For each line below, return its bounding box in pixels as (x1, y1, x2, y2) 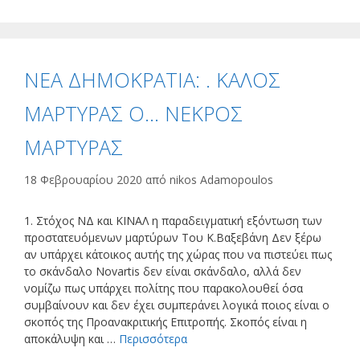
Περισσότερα (119, 330, 187, 346)
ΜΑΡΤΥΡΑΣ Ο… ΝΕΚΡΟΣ (24, 99, 243, 127)
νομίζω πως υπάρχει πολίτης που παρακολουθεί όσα (24, 280, 303, 296)
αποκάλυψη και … (24, 330, 119, 346)
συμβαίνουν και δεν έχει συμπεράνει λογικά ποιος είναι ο (24, 297, 329, 313)
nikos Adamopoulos (170, 171, 273, 187)
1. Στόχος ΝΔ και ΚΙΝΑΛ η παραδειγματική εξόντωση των (24, 212, 322, 228)
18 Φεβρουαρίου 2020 (24, 171, 142, 187)
